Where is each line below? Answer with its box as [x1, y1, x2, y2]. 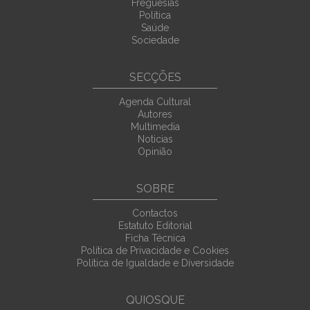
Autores [138, 109, 172, 120]
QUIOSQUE [125, 293, 185, 307]
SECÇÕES [129, 71, 181, 84]
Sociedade [131, 35, 179, 46]
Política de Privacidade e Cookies [81, 245, 229, 257]
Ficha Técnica [125, 232, 185, 244]
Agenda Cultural [119, 96, 191, 108]
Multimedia [130, 121, 180, 133]
